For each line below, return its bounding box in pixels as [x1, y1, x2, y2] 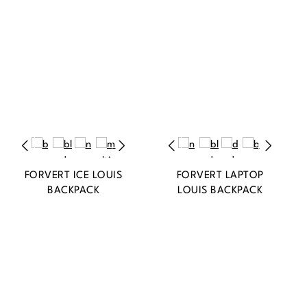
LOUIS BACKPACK [177, 186, 262, 197]
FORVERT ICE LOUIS [24, 171, 123, 182]
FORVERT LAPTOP [176, 171, 264, 182]
